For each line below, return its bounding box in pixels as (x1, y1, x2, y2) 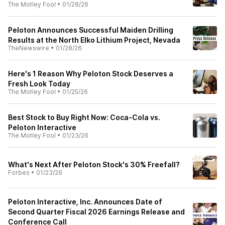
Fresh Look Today (8, 79, 70, 88)
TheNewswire (8, 44, 49, 52)
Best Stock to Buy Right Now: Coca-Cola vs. (8, 113, 160, 122)
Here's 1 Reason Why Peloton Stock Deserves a (8, 69, 173, 78)
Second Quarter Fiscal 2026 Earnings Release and (8, 207, 185, 216)
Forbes (8, 169, 30, 176)
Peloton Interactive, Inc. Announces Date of (8, 197, 162, 206)
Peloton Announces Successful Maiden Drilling (8, 26, 173, 34)
